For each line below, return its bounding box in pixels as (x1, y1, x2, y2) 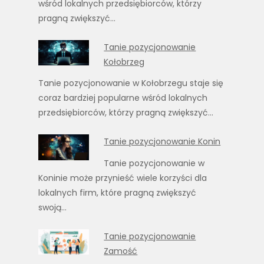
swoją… (38, 201, 67, 213)
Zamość (104, 245, 138, 257)
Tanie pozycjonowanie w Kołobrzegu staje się (38, 77, 223, 90)
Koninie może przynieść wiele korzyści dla (38, 171, 207, 184)
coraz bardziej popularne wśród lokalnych (38, 92, 207, 104)
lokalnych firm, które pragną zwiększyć (38, 186, 196, 199)
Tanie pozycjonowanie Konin (104, 136, 221, 148)
